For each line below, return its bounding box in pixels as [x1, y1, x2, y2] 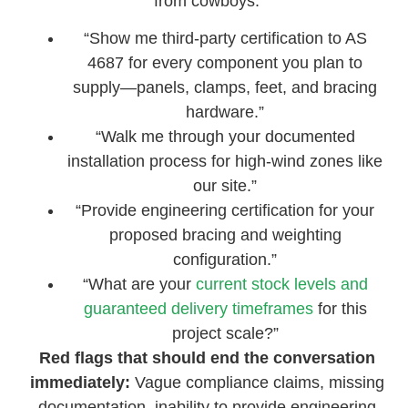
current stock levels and [195, 275, 368, 294]
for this [312, 300, 367, 319]
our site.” [193, 177, 258, 196]
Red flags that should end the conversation [38, 349, 375, 368]
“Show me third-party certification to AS [83, 29, 367, 48]
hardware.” [186, 103, 265, 122]
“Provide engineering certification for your [76, 201, 375, 220]
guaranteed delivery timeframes [83, 300, 313, 319]
